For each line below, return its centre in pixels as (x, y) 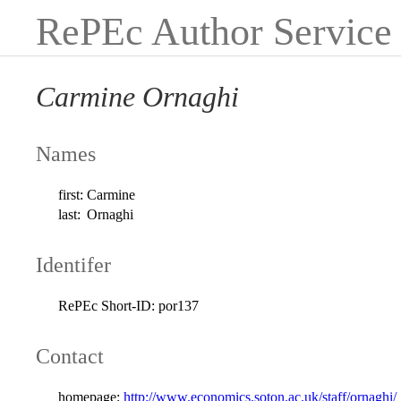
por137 (179, 305)
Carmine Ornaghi (137, 97)
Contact (70, 356)
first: (71, 194)
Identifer (73, 264)
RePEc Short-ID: (107, 305)
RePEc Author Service (214, 32)
